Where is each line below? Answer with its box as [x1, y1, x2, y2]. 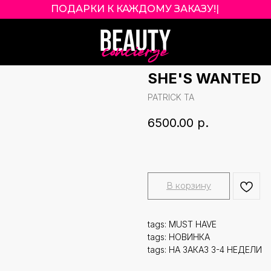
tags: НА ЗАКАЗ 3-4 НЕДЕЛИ [148, 244, 262, 255]
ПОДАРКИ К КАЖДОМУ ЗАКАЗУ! [51, 3, 216, 15]
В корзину [166, 180, 211, 192]
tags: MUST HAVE [148, 219, 217, 230]
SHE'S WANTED [148, 70, 261, 87]
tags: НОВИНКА [148, 232, 210, 243]
